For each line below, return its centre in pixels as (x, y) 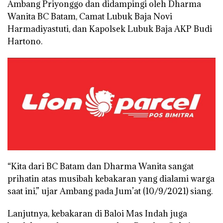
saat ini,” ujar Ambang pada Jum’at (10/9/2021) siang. (110, 191)
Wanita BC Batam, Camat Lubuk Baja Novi (90, 17)
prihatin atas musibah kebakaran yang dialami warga (111, 178)
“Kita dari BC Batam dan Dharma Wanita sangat (101, 166)
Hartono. (25, 42)
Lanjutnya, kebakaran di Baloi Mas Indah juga (97, 213)
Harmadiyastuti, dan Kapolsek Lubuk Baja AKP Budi (110, 29)
